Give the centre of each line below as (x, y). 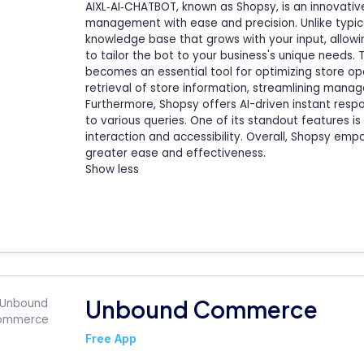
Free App (111, 338)
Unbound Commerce (201, 309)
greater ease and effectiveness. (175, 154)
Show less (112, 170)
